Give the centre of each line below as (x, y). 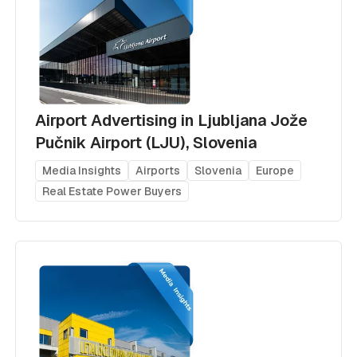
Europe (275, 170)
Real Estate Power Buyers (112, 191)
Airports (157, 170)
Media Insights (81, 170)
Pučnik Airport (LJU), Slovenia (145, 142)
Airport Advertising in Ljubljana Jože (171, 120)
